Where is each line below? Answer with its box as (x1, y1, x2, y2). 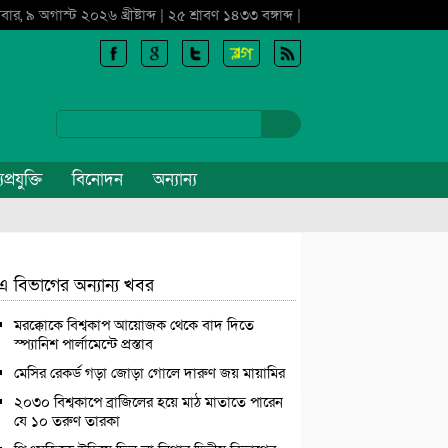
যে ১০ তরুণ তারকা (14, 411, 120, 431)
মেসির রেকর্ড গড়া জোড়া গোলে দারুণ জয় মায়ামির (14, 363, 285, 383)
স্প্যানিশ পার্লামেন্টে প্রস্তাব (14, 334, 153, 354)
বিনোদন (72, 168, 123, 191)
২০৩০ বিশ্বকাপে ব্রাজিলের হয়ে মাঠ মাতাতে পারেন (14, 392, 283, 412)
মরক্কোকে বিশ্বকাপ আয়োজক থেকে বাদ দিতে (14, 315, 254, 335)
